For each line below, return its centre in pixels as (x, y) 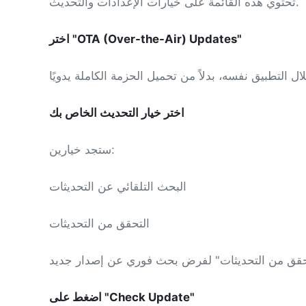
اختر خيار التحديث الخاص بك (117, 113)
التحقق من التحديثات (99, 224)
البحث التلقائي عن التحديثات (118, 187)
